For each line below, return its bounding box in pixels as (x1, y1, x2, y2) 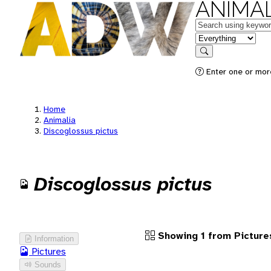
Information (34, 233, 74, 243)
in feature (195, 31, 235, 44)
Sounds (34, 260, 61, 269)
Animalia (44, 114, 76, 125)
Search (203, 55, 229, 64)
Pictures (29, 244, 66, 258)
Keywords (195, 18, 236, 30)
